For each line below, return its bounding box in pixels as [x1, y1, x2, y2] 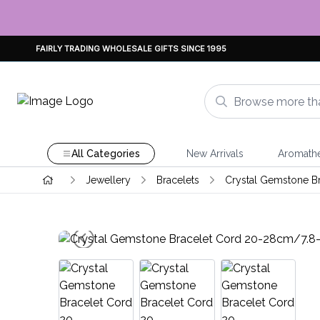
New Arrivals [186, 148, 244, 159]
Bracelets [156, 174, 199, 186]
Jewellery [85, 174, 131, 186]
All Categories [71, 148, 140, 159]
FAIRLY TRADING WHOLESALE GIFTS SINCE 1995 [36, 43, 226, 54]
